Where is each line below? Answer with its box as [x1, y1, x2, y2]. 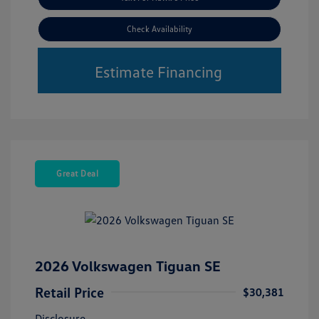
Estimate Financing [94, 61, 222, 81]
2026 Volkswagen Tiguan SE [35, 257, 221, 275]
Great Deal [56, 168, 98, 179]
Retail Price [35, 283, 104, 301]
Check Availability [127, 23, 192, 35]
